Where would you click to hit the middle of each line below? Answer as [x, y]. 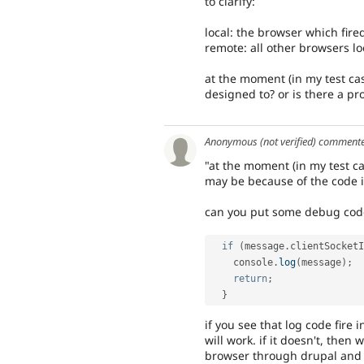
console [253, 262]
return [250, 278]
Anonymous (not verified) [260, 141]
